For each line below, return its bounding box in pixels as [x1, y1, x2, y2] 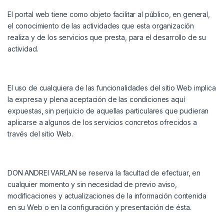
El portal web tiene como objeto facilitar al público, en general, [7, 10, 210, 19]
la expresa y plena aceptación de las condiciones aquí [7, 95, 185, 104]
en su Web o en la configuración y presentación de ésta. [7, 203, 191, 212]
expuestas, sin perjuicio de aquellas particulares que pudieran [7, 106, 209, 115]
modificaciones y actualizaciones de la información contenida [7, 191, 206, 200]
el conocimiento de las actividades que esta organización [7, 21, 194, 30]
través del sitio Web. [7, 129, 73, 138]
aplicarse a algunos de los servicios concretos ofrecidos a [7, 118, 197, 127]
